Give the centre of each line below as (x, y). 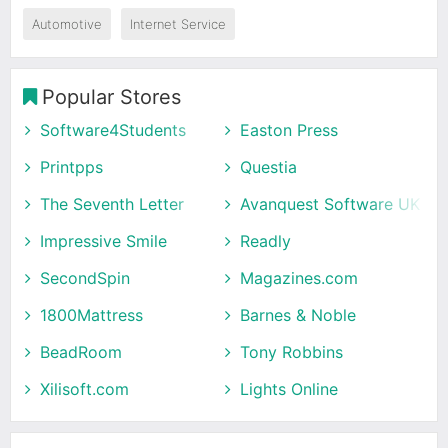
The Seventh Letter (112, 203)
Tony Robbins (291, 351)
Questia (268, 166)
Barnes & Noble (298, 314)
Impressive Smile (103, 240)
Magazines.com (299, 277)
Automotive (67, 23)
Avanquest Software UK (330, 203)
